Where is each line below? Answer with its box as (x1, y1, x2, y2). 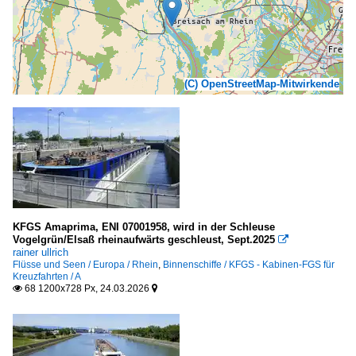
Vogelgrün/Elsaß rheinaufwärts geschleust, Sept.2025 (13, 234, 275, 246)
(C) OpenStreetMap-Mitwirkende (184, 78, 339, 91)
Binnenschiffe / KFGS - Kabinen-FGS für (163, 259, 335, 271)
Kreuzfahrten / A (13, 271, 81, 283)
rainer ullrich (13, 246, 68, 259)
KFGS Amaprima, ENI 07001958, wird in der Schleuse (13, 221, 275, 234)
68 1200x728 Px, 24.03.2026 (22, 283, 152, 295)
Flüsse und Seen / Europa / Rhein (13, 259, 158, 271)
